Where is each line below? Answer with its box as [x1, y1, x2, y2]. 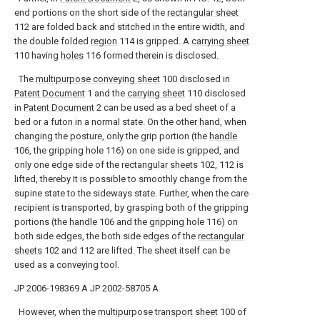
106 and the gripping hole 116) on [97, 216, 238, 227]
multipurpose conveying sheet [36, 74, 160, 84]
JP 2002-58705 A [90, 283, 159, 294]
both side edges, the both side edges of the [14, 231, 198, 241]
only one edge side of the [14, 159, 121, 170]
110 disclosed [185, 88, 246, 99]
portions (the [14, 216, 69, 227]
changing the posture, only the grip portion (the [14, 131, 209, 141]
